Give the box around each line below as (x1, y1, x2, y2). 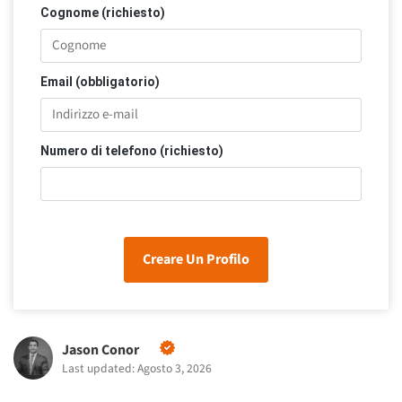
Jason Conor (61, 340, 139, 361)
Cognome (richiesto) (40, 5, 165, 21)
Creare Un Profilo (142, 249, 249, 270)
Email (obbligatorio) (40, 74, 160, 90)
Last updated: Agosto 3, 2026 (61, 360, 212, 378)
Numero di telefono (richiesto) (40, 144, 223, 159)
